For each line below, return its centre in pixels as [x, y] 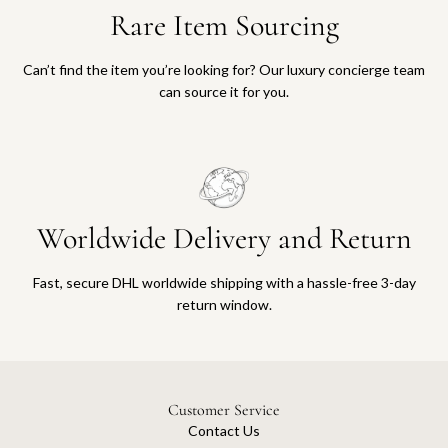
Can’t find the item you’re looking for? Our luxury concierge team [224, 70]
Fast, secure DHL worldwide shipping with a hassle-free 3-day [224, 283]
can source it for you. [224, 92]
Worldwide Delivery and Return [224, 239]
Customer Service [224, 410]
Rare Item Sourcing [224, 26]
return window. [224, 305]
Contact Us [224, 431]
